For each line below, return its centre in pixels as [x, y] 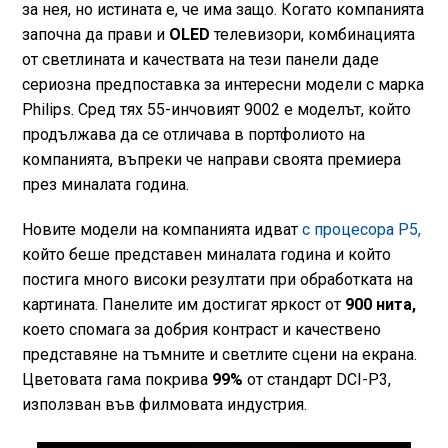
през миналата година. [105, 184]
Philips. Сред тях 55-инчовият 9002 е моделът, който [216, 109]
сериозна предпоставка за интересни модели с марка [222, 84]
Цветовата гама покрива [114, 379]
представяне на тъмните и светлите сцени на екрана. [219, 354]
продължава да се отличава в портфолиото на [193, 134]
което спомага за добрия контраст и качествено [201, 329]
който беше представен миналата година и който [206, 254]
